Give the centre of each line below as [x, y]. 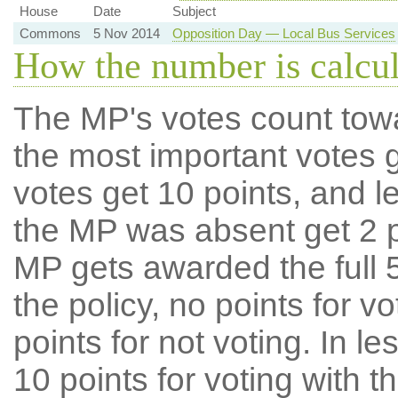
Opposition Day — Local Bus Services [283, 33]
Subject [194, 11]
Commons [50, 33]
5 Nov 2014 [126, 33]
